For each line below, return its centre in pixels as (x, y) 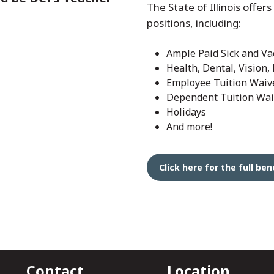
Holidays (186, 112)
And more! (189, 127)
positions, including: (194, 23)
